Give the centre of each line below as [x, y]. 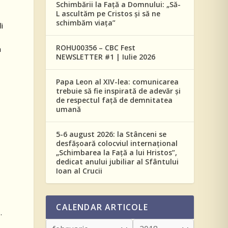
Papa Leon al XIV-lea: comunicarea [118, 82]
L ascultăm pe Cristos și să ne [108, 13]
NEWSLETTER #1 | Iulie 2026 [106, 57]
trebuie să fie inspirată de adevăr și [119, 91]
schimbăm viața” [86, 23]
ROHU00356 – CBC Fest [96, 48]
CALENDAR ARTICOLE [102, 207]
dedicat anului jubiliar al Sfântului [118, 162]
